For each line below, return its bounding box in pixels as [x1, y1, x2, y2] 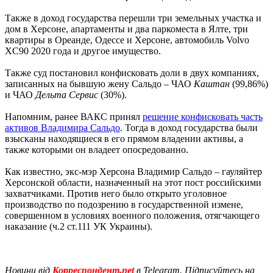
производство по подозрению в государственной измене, [5, 199, 243, 210]
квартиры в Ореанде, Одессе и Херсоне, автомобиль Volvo [5, 34, 249, 45]
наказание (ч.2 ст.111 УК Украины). [5, 221, 152, 232]
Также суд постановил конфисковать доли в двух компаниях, [5, 67, 259, 78]
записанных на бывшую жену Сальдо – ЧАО [5, 78, 194, 89]
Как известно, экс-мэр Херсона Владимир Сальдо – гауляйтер [5, 166, 262, 177]
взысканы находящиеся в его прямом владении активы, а [5, 133, 243, 144]
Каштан [194, 78, 230, 89]
